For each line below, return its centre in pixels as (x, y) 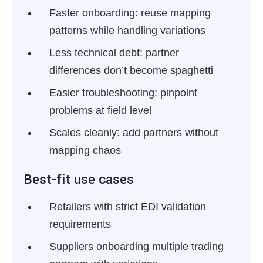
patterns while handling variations (127, 31)
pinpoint (177, 93)
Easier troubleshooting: (103, 93)
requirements (80, 224)
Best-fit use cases (79, 179)
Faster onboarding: (94, 13)
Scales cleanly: (85, 133)
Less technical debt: (96, 53)
